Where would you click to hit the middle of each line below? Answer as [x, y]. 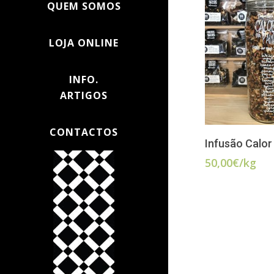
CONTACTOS [84, 132]
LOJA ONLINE [84, 43]
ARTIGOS [84, 95]
